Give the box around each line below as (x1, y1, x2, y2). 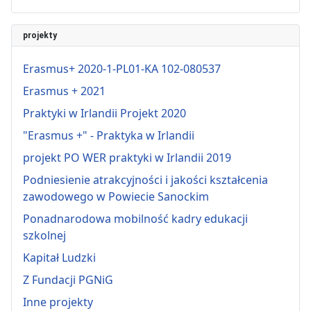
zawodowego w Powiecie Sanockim (23, 188, 209, 204)
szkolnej (23, 227, 66, 243)
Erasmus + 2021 (23, 83, 106, 99)
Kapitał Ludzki (23, 249, 96, 265)
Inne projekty (23, 294, 93, 310)
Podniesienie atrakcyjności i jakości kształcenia (23, 171, 268, 187)
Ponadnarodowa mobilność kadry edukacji (23, 210, 248, 226)
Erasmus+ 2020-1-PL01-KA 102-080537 (23, 60, 221, 76)
